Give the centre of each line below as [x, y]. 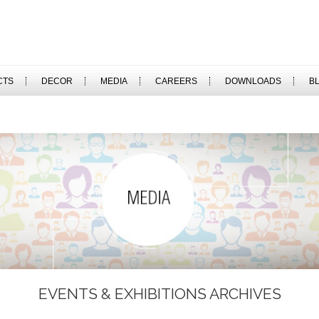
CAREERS [176, 81]
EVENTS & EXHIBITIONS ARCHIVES [159, 293]
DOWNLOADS [253, 81]
